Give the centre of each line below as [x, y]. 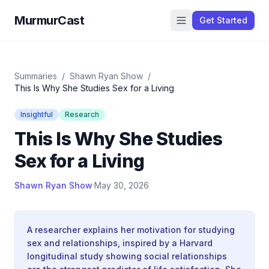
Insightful [37, 114]
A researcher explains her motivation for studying [131, 230]
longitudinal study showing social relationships [127, 256]
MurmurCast [49, 20]
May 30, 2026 [122, 185]
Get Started [223, 20]
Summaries [36, 76]
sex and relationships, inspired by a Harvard [120, 243]
